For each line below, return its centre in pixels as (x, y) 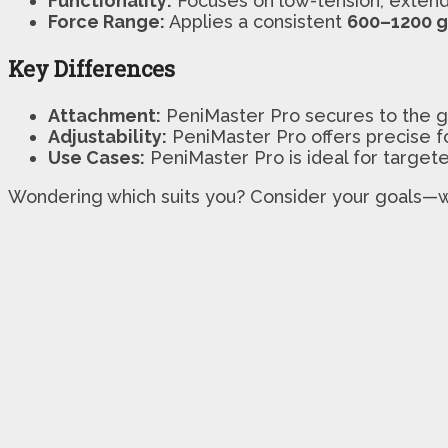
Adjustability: (107, 136)
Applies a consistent (256, 21)
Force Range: (106, 21)
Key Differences (91, 68)
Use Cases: (96, 157)
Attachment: (104, 115)
